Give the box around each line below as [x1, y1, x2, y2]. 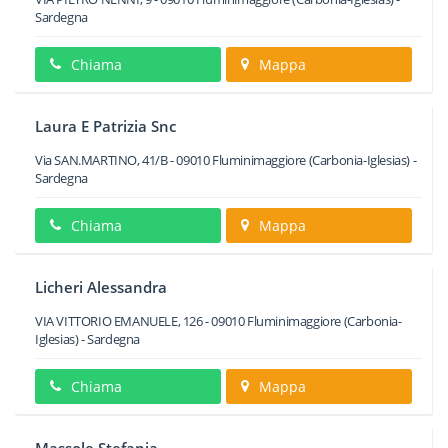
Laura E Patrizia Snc [35, 116, 176, 136]
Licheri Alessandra [35, 277, 167, 297]
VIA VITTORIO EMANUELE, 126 [35, 312, 203, 330]
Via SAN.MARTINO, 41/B [35, 151, 168, 169]
